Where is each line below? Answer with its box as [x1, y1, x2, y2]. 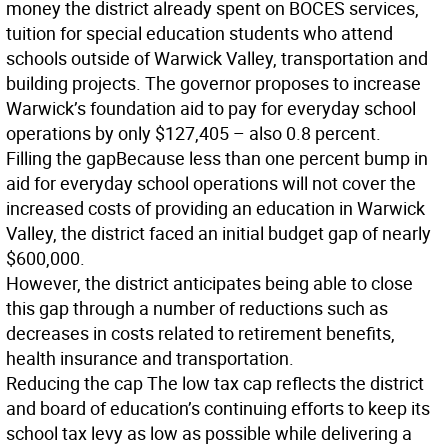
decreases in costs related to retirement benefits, [6, 321, 395, 345]
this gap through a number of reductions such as [6, 296, 388, 320]
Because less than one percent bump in [116, 146, 428, 170]
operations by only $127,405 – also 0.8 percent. [6, 121, 381, 145]
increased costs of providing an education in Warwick [6, 196, 425, 220]
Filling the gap [6, 146, 116, 170]
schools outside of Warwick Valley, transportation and [6, 46, 428, 70]
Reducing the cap [6, 371, 147, 395]
